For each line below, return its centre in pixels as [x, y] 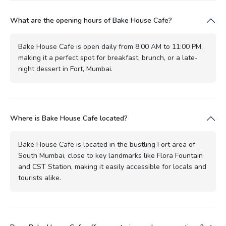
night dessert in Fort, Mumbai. [65, 69]
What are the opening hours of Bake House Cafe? [91, 20]
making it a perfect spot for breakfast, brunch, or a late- [108, 58]
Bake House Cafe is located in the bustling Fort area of [107, 144]
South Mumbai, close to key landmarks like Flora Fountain [110, 155]
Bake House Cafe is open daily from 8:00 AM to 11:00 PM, [110, 46]
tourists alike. [40, 178]
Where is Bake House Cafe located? [69, 118]
